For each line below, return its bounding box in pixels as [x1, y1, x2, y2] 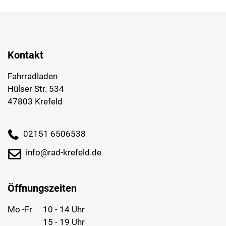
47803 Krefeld [8, 96, 63, 106]
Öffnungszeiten [8, 182, 77, 194]
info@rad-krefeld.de [26, 147, 101, 157]
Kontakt [8, 48, 43, 61]
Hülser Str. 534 [8, 83, 64, 94]
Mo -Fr [8, 204, 32, 214]
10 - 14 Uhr [43, 204, 85, 214]
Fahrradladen [8, 71, 58, 81]
